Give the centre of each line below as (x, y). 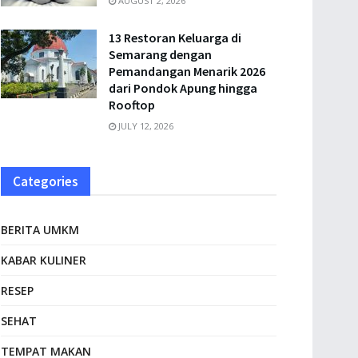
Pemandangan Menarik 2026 (187, 71)
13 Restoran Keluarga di (175, 38)
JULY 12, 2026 (145, 126)
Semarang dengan (160, 54)
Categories (46, 181)
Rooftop (132, 105)
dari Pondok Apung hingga (183, 88)
